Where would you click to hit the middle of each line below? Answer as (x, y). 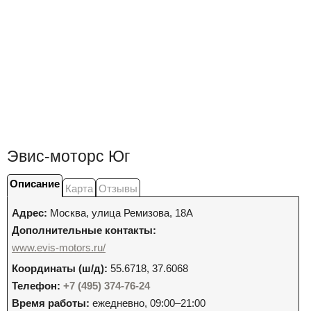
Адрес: (30, 213)
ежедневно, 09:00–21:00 (148, 303)
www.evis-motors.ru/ (59, 247)
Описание (35, 184)
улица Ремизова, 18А (142, 213)
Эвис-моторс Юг (68, 157)
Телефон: (36, 286)
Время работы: (51, 303)
